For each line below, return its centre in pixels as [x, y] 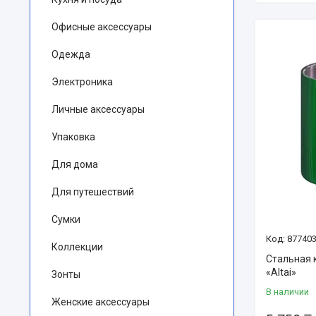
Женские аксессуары [101, 302]
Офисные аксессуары [102, 27]
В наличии [287, 292]
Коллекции [77, 247]
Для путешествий [93, 192]
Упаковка [73, 137]
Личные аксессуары [98, 109]
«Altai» [281, 273]
